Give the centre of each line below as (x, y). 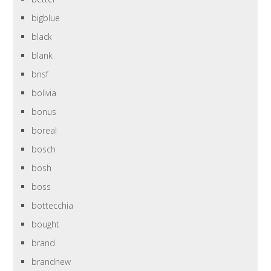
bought (46, 224)
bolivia (44, 93)
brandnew (51, 262)
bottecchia (53, 206)
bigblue (46, 18)
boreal (44, 131)
